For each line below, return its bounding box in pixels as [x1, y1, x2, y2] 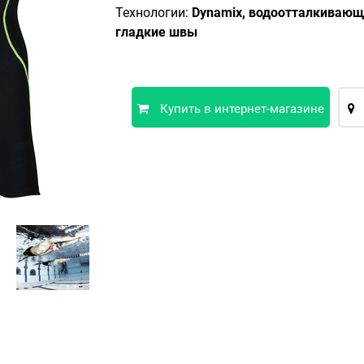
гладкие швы [115, 24, 197, 40]
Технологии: [115, 5, 192, 20]
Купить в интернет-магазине [156, 102, 324, 116]
